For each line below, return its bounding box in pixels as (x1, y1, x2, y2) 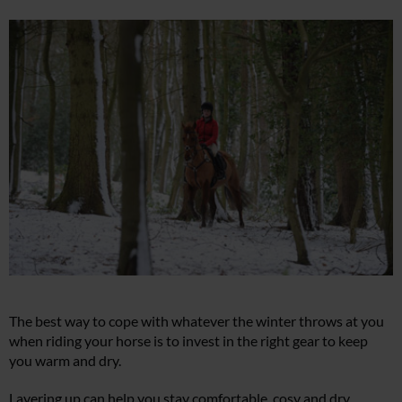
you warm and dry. (9, 351, 121, 369)
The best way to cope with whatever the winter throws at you (9, 311, 384, 329)
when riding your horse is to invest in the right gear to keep (9, 331, 368, 349)
